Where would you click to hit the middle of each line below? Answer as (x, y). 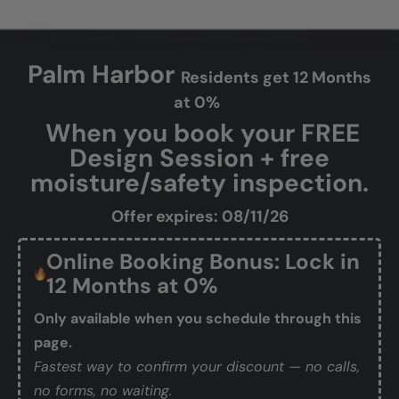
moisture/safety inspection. (199, 183)
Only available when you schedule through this (198, 318)
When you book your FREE (199, 133)
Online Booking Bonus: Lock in (203, 261)
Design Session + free (199, 158)
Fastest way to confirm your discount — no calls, (197, 366)
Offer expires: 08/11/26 (199, 216)
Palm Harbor (101, 74)
